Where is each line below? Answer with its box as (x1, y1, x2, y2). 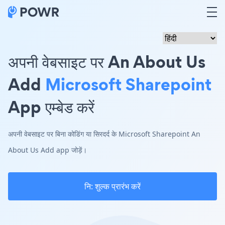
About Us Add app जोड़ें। (8, 145, 87, 155)
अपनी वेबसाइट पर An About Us (8, 50, 205, 73)
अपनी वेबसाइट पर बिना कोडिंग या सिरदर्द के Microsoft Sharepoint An (8, 129, 200, 139)
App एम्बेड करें (8, 95, 94, 119)
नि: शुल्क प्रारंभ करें (84, 181, 141, 192)
